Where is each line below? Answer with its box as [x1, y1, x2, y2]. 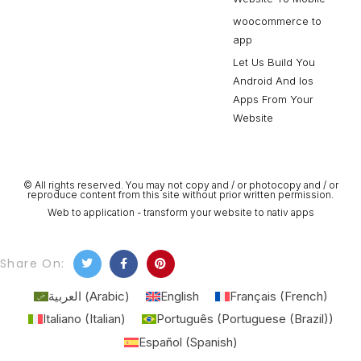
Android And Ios [233, 74, 314, 87]
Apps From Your [233, 93, 314, 106]
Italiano [42, 311, 81, 327]
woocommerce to [233, 15, 322, 27]
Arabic [89, 288, 125, 305]
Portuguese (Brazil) [221, 311, 329, 327]
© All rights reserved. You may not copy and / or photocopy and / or [23, 179, 338, 191]
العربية [48, 288, 81, 305]
